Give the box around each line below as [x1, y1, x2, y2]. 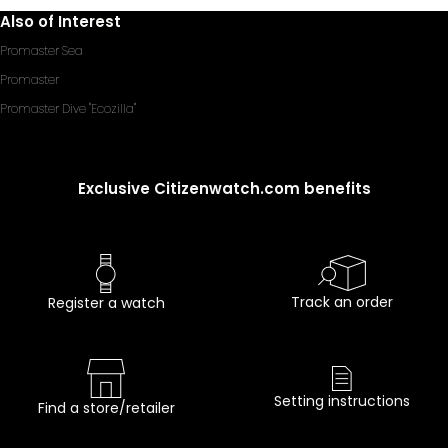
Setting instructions [274, 390, 410, 411]
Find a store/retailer [37, 397, 175, 418]
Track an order [291, 291, 393, 312]
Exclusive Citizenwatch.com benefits [77, 177, 371, 199]
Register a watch [47, 292, 165, 313]
